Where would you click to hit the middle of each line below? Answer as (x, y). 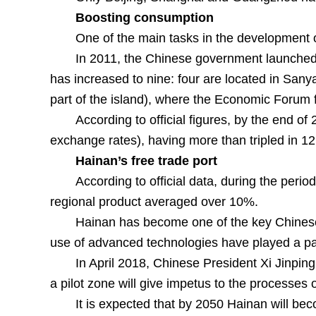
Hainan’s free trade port (146, 161)
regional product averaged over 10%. (154, 202)
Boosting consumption (146, 18)
